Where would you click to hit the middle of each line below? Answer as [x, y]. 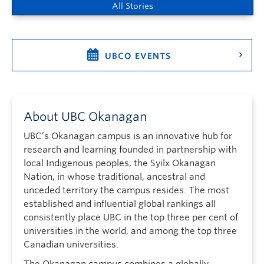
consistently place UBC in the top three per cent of [131, 217]
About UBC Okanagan [85, 117]
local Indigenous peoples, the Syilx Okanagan [120, 163]
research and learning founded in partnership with [130, 150]
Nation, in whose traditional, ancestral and [114, 177]
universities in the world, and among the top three [130, 231]
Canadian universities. [71, 245]
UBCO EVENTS [138, 56]
